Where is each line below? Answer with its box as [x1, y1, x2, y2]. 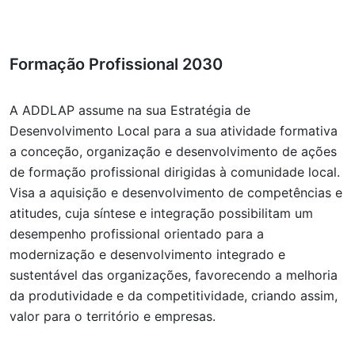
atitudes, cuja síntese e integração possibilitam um [10, 205, 313, 221]
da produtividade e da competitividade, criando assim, [10, 288, 338, 303]
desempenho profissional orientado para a [10, 226, 264, 242]
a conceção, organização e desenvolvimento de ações [10, 143, 337, 159]
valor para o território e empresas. [10, 308, 216, 324]
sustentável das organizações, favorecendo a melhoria [10, 267, 338, 283]
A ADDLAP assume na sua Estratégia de [10, 102, 250, 118]
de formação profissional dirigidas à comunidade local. [10, 164, 340, 180]
